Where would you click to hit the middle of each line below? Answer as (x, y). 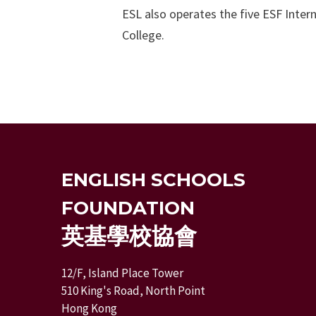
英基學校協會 (129, 236)
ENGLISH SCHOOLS (153, 180)
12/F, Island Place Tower (122, 273)
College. (143, 35)
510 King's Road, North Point (133, 291)
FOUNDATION (128, 208)
